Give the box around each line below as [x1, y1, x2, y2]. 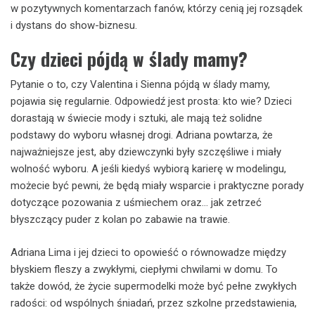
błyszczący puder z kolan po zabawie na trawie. [11, 213, 230, 226]
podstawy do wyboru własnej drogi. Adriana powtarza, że [11, 129, 273, 141]
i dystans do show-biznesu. [11, 18, 137, 32]
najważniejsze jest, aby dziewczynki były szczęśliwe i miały [11, 146, 281, 158]
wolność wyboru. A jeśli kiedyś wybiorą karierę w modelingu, [11, 162, 286, 175]
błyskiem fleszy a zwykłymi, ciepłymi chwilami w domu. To [11, 262, 278, 276]
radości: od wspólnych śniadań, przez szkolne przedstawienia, [11, 296, 297, 309]
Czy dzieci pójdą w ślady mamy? [11, 45, 247, 72]
